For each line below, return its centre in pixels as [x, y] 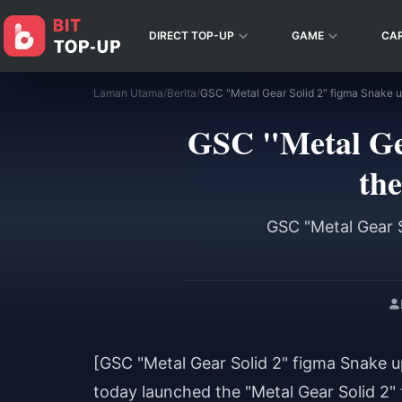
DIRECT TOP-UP [192, 35]
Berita [182, 93]
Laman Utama [128, 93]
